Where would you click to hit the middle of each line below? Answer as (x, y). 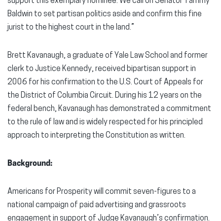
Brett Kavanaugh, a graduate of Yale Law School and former (108, 56)
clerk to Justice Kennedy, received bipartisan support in (102, 69)
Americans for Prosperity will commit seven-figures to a (102, 192)
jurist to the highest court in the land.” (71, 28)
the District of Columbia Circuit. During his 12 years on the (105, 96)
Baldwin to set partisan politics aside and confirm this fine (105, 14)
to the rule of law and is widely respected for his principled (105, 122)
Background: (31, 164)
